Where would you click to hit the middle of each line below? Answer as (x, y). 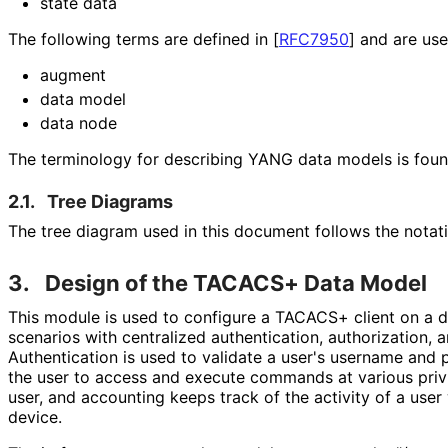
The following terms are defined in (140, 39)
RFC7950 (314, 39)
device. (34, 417)
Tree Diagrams (110, 202)
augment (73, 75)
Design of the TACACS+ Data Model (236, 283)
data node (78, 123)
